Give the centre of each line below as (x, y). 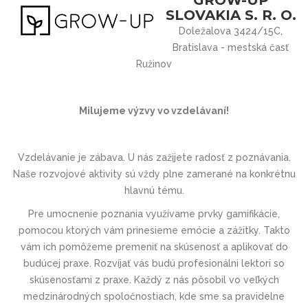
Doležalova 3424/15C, (231, 31)
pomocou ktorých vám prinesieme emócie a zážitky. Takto (154, 230)
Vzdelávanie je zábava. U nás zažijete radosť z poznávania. (154, 157)
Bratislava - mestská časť (231, 47)
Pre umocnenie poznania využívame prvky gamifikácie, (154, 213)
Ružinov (154, 64)
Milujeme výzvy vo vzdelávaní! (154, 110)
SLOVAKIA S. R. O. (231, 15)
